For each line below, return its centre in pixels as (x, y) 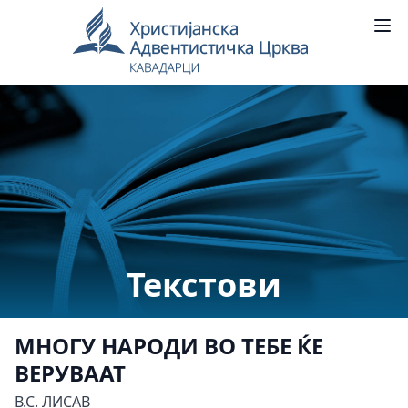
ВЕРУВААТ (70, 373)
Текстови (204, 285)
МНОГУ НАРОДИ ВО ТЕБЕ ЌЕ (169, 346)
